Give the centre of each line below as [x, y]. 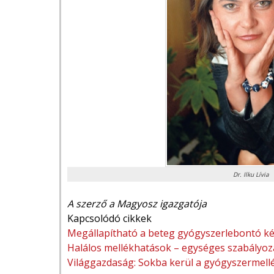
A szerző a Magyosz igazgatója [137, 204]
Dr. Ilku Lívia [251, 174]
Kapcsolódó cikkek [109, 218]
